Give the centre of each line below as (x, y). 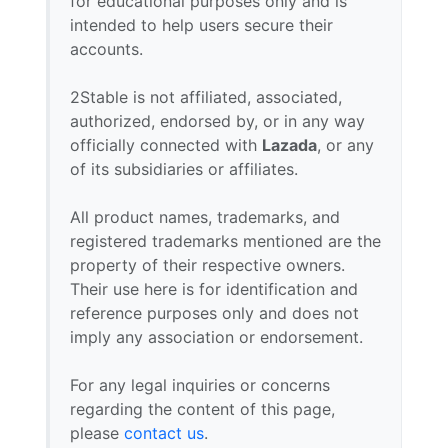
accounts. (106, 49)
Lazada (289, 145)
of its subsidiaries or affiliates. (184, 169)
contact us (164, 433)
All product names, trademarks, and (205, 217)
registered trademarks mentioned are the (225, 241)
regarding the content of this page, (202, 409)
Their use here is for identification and (214, 289)
